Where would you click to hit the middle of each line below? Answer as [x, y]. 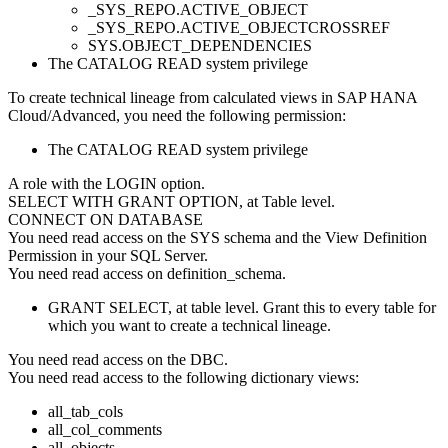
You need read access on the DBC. [118, 359]
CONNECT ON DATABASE [105, 219]
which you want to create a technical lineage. [189, 325]
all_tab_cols [85, 411]
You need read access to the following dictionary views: [183, 377]
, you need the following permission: [233, 115]
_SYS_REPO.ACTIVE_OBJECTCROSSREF [239, 27]
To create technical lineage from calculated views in [172, 97]
